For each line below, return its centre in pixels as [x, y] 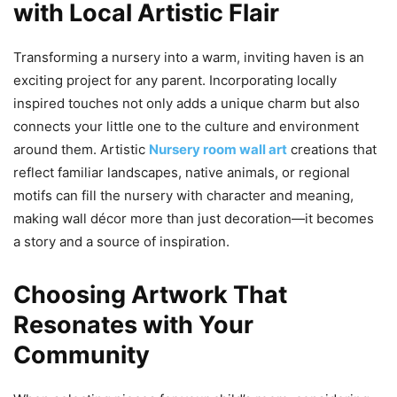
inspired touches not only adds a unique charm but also [187, 104]
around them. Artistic [81, 150]
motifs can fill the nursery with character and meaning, [183, 196]
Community [82, 355]
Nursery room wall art [218, 150]
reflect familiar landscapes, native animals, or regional [182, 173]
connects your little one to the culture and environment [186, 127]
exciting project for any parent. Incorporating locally [175, 81]
